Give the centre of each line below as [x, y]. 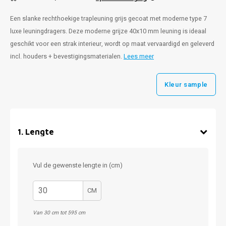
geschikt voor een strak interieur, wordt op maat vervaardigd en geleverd [112, 44]
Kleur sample [186, 84]
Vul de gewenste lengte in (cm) [78, 165]
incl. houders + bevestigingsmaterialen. [67, 56]
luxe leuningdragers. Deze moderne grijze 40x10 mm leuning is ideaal [108, 31]
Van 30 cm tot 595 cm [59, 213]
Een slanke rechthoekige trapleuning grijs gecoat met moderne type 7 [108, 19]
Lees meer [139, 56]
